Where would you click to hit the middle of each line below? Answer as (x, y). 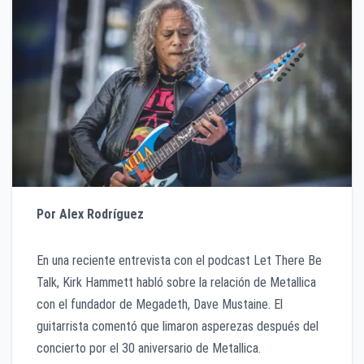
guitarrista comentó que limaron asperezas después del (178, 327)
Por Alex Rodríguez (92, 214)
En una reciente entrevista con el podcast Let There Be (179, 261)
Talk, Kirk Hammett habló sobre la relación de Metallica (176, 283)
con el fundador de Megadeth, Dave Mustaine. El (160, 305)
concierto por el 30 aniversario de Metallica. (149, 349)
